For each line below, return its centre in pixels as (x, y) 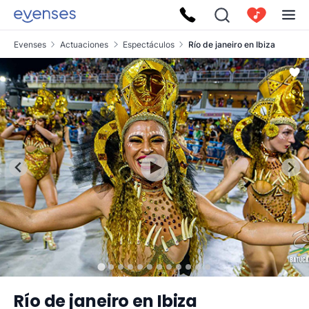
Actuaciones (84, 44)
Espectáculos (148, 44)
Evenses (30, 44)
